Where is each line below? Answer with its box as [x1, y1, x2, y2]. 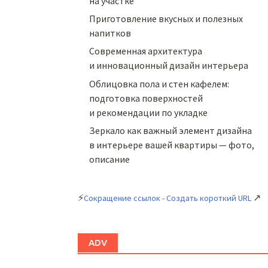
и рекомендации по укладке [89, 106, 208, 118]
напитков [89, 26, 132, 39]
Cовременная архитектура [89, 45, 203, 57]
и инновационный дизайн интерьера [89, 59, 249, 72]
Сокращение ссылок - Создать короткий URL [84, 193, 251, 204]
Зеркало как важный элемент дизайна [89, 124, 252, 137]
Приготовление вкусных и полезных [89, 12, 243, 25]
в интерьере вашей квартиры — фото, [89, 139, 255, 151]
